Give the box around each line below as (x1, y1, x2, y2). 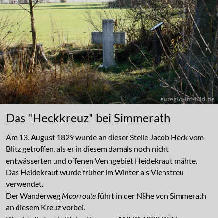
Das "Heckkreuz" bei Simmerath (6, 110, 170, 125)
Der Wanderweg (6, 190, 62, 200)
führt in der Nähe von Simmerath (96, 190, 206, 200)
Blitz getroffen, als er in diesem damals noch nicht (6, 144, 169, 153)
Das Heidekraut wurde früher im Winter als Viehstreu (6, 167, 184, 177)
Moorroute (62, 190, 96, 200)
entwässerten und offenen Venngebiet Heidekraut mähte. (6, 155, 197, 165)
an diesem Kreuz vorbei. (6, 202, 85, 212)
